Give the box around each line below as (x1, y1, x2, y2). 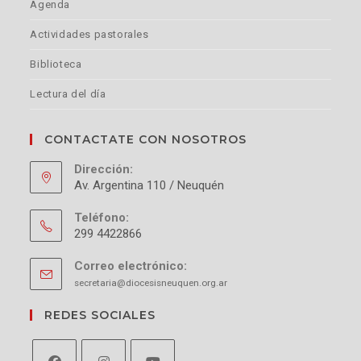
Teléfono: (74, 210, 130, 226)
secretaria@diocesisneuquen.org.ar (74, 277, 228, 289)
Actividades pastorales (30, 28, 149, 41)
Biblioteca (30, 58, 82, 71)
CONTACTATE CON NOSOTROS (44, 132, 247, 147)
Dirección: (74, 162, 134, 177)
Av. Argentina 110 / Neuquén (74, 178, 225, 193)
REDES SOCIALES (44, 308, 156, 323)
